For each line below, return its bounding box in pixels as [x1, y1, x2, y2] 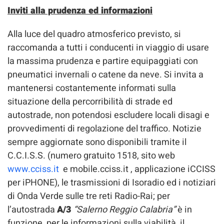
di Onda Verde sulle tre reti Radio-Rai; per [7, 189, 170, 203]
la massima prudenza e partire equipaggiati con [7, 54, 198, 68]
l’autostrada [7, 203, 57, 216]
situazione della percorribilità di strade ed [7, 95, 172, 108]
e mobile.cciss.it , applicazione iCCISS [59, 162, 215, 176]
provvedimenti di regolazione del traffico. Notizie [7, 122, 201, 135]
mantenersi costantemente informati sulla [7, 81, 176, 95]
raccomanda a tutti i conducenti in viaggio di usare [7, 41, 209, 54]
